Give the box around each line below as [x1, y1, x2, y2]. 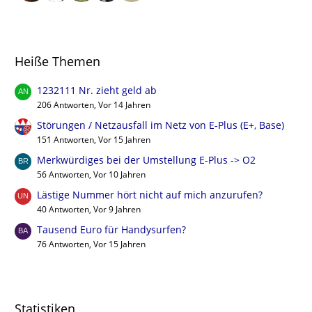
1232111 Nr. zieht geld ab [37, 83, 157, 97]
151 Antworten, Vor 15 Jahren [37, 133, 150, 146]
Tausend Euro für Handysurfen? [37, 222, 186, 236]
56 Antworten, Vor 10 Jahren [37, 168, 146, 180]
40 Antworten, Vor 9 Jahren [37, 203, 141, 215]
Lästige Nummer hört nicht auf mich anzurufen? [37, 187, 263, 201]
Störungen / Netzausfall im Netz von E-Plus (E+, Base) [37, 118, 284, 132]
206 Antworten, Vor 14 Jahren [37, 98, 150, 111]
